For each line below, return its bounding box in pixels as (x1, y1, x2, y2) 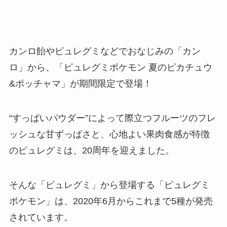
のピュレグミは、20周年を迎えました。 (9, 145, 174, 156)
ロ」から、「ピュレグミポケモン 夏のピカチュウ (9, 62, 212, 72)
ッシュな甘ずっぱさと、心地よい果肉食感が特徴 (9, 129, 210, 139)
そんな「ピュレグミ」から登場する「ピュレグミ (9, 179, 210, 190)
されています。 (9, 212, 73, 222)
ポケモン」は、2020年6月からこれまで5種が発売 (9, 196, 213, 206)
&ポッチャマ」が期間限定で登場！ (9, 78, 152, 89)
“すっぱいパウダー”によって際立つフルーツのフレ (9, 112, 216, 123)
